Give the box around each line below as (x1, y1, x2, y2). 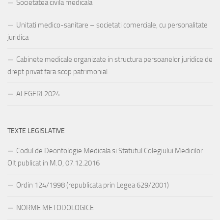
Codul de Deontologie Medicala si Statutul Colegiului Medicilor (16, 146, 203, 156)
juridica (7, 33, 28, 42)
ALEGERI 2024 (16, 89, 60, 99)
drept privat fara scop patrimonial (7, 67, 108, 77)
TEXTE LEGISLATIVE (7, 127, 65, 136)
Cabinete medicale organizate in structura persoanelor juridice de (16, 55, 213, 64)
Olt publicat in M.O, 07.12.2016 (7, 159, 100, 168)
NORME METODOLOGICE (16, 203, 94, 213)
